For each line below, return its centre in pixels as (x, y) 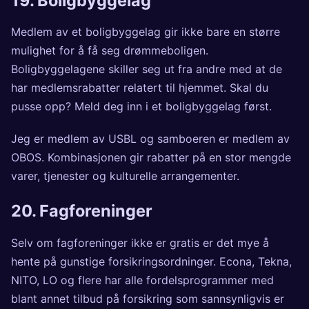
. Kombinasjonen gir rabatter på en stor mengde (166, 158)
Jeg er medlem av (60, 139)
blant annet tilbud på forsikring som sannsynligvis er (148, 298)
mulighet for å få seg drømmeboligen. (110, 51)
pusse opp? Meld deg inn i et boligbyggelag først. (141, 107)
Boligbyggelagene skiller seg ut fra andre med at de (147, 69)
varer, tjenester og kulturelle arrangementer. (125, 176)
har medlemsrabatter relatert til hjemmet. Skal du (140, 88)
